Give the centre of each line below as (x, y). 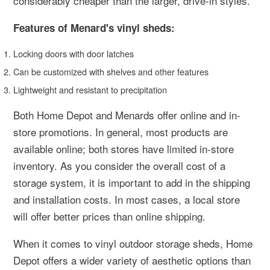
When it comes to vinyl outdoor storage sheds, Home (133, 243)
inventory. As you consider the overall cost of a (119, 166)
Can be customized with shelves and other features (111, 72)
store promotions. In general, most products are (121, 132)
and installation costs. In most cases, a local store (127, 199)
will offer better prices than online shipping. (109, 216)
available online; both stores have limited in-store (124, 149)
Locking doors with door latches (74, 54)
